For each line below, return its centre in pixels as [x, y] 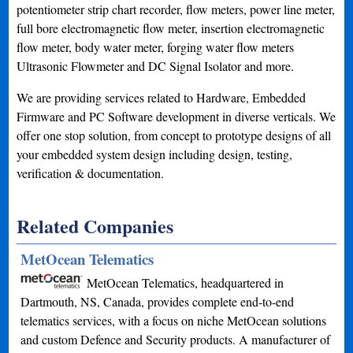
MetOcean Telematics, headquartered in [186, 282]
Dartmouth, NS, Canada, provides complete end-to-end [158, 301]
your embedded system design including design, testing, [155, 154]
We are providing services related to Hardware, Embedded [162, 97]
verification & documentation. [91, 173]
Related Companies [95, 226]
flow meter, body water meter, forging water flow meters [156, 47]
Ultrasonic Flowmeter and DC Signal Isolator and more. [156, 66]
